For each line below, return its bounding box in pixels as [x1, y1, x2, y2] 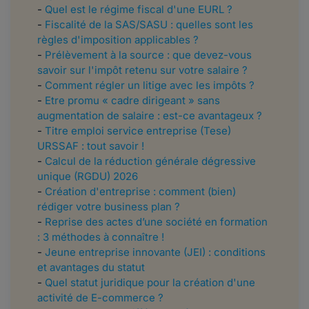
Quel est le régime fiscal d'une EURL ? [45, 3, 232, 17]
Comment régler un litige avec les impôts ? [45, 79, 255, 92]
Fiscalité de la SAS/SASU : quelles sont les [45, 18, 253, 32]
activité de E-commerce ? [37, 291, 163, 305]
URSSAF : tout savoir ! [37, 139, 144, 153]
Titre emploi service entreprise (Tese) [45, 124, 231, 138]
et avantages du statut [37, 261, 145, 275]
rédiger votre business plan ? [37, 200, 180, 214]
